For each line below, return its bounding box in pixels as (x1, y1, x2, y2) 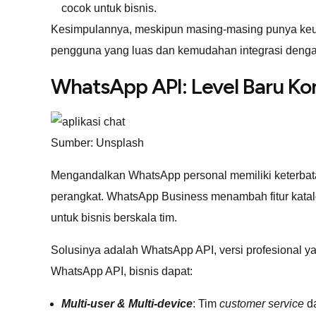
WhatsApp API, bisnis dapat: (51, 265, 193, 277)
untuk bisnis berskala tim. (51, 211, 177, 224)
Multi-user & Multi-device (61, 297, 193, 310)
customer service (219, 297, 304, 310)
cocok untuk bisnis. (61, 1, 157, 14)
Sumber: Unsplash (51, 136, 144, 149)
